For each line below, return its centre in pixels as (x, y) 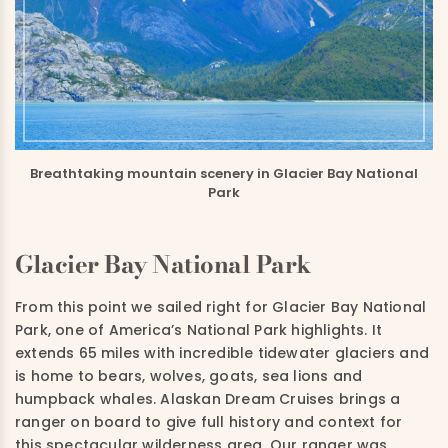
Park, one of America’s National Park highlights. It (199, 329)
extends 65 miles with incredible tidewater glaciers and (222, 352)
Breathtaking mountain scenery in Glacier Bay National (224, 173)
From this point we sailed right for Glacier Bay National (221, 306)
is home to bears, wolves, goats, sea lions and (189, 375)
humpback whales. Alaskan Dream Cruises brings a (208, 398)
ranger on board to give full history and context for (209, 421)
